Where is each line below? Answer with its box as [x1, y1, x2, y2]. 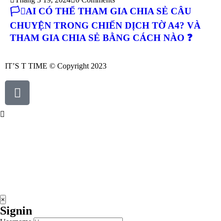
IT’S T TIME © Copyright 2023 [5, 62, 107, 70]
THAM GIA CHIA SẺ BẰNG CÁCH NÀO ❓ [10, 33, 192, 43]
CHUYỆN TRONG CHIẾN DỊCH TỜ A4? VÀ [10, 20, 201, 31]
